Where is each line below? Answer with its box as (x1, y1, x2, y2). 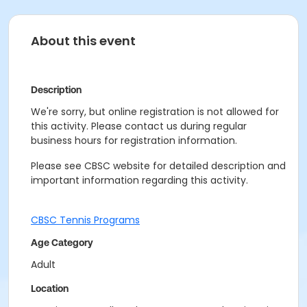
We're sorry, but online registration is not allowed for (31, 105, 279, 119)
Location (31, 283, 69, 294)
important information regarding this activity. (31, 173, 248, 187)
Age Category (31, 237, 93, 248)
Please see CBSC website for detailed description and (31, 159, 286, 173)
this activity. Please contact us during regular (31, 119, 247, 133)
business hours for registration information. (31, 134, 237, 147)
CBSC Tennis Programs (31, 213, 140, 227)
